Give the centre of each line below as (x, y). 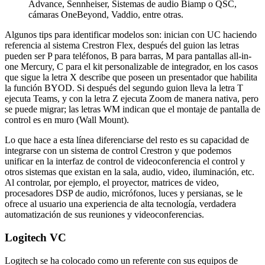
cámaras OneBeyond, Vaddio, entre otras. (106, 15)
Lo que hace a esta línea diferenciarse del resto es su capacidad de (127, 140)
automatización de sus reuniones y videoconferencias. (104, 215)
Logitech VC (35, 238)
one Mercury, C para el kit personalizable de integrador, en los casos (131, 67)
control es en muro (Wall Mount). (67, 120)
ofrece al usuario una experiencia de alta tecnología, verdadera (120, 204)
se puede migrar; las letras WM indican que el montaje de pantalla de (132, 109)
